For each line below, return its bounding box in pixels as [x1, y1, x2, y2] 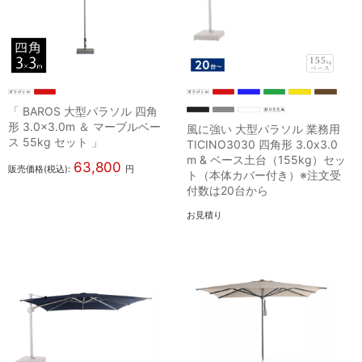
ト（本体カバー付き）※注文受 [187, 168, 342, 183]
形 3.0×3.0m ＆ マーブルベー [8, 120, 161, 134]
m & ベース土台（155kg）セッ [187, 153, 347, 167]
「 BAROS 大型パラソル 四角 [8, 104, 158, 119]
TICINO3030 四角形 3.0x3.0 [187, 137, 339, 152]
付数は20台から [187, 183, 269, 198]
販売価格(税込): [8, 163, 70, 175]
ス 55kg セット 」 [8, 135, 103, 149]
